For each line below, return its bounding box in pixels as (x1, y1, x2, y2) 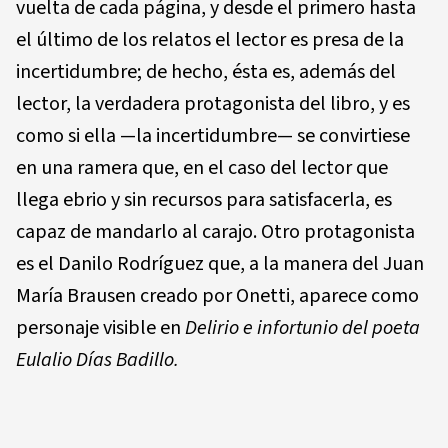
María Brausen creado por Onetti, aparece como (16, 281, 419, 310)
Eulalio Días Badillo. (16, 345, 179, 374)
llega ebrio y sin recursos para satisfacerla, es (16, 185, 392, 214)
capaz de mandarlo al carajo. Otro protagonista (16, 217, 415, 246)
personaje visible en (16, 313, 185, 342)
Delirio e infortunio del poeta (185, 313, 420, 342)
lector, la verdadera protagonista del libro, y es (16, 89, 410, 118)
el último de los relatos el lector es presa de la (16, 25, 404, 54)
